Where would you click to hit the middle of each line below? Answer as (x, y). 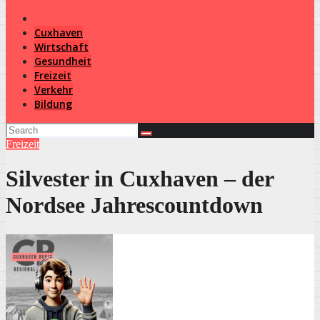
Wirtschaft (61, 47)
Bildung (53, 104)
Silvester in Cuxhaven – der (140, 179)
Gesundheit (63, 61)
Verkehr (54, 90)
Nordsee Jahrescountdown (134, 205)
